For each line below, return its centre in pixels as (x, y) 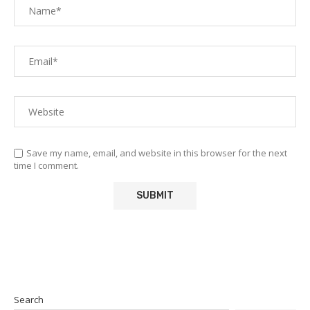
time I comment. (46, 165)
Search (29, 299)
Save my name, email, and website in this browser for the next (157, 153)
